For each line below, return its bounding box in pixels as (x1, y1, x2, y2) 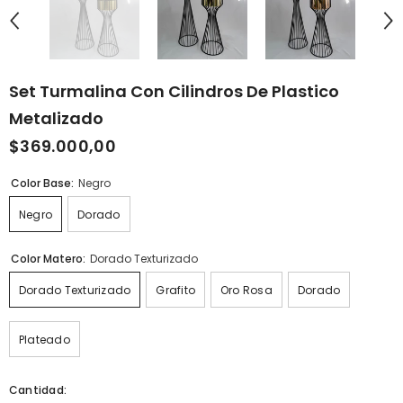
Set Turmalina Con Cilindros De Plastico (9, 80, 339, 103)
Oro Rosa (220, 282, 273, 298)
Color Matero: (11, 250, 88, 266)
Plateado (19, 331, 70, 347)
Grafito (156, 282, 195, 298)
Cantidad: (9, 381, 67, 398)
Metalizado (9, 107, 103, 130)
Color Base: (11, 175, 76, 191)
